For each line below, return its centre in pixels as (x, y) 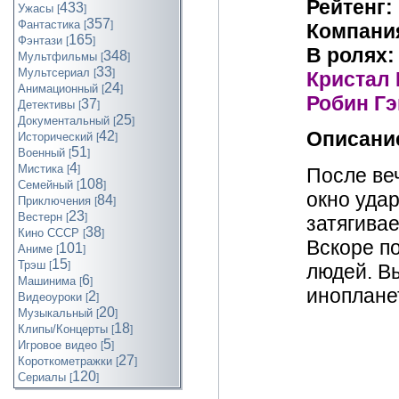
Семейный (45, 185)
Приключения (54, 201)
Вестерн (40, 217)
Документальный (64, 121)
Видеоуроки (50, 297)
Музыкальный (55, 313)
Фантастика (49, 24)
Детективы (46, 105)
